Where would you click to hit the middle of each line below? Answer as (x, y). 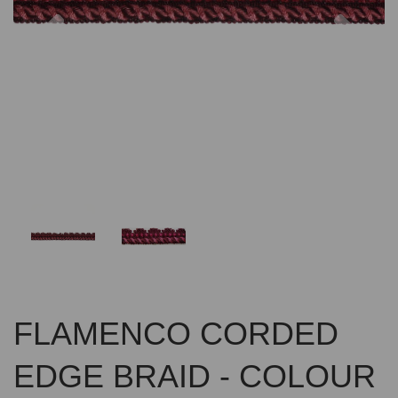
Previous (101, 12)
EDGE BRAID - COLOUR (195, 377)
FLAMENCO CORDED (176, 334)
